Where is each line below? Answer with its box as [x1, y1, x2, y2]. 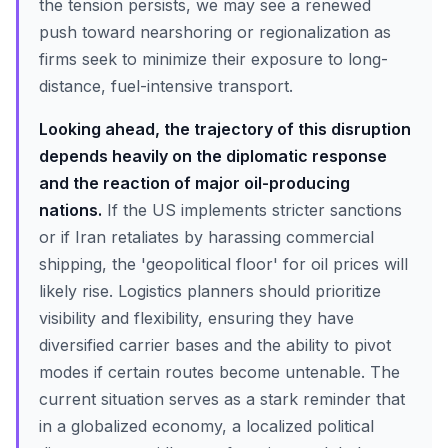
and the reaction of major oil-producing [39, 173, 350, 193]
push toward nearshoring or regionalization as [39, 22, 391, 42]
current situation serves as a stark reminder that [39, 389, 405, 409]
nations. [39, 200, 102, 220]
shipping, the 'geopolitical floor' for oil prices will [39, 254, 408, 274]
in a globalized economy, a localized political [39, 416, 374, 436]
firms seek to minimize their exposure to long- [39, 49, 388, 69]
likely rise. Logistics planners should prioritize [39, 281, 381, 301]
